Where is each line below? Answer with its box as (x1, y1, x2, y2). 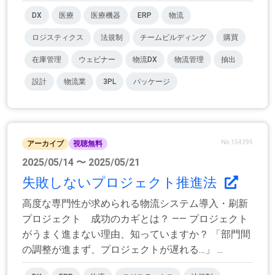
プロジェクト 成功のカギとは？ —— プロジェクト (22, 213, 248, 225)
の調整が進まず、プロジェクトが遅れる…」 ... (22, 244, 223, 256)
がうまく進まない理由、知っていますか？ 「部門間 (22, 228, 250, 241)
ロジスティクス (32, 33, 83, 42)
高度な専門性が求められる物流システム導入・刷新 (22, 198, 248, 210)
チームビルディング (140, 33, 206, 42)
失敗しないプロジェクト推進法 (22, 175, 220, 191)
